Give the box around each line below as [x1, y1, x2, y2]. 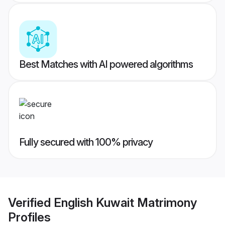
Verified [8, 195, 54, 210]
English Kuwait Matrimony [54, 195, 197, 210]
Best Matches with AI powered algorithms [19, 58, 193, 71]
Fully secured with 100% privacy [19, 136, 153, 149]
